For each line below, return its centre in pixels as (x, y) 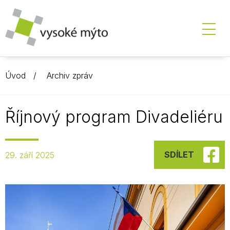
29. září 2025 (30, 155)
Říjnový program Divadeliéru (114, 117)
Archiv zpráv (70, 75)
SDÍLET (179, 155)
